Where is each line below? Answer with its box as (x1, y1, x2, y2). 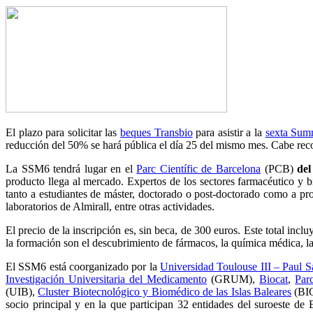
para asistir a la (192, 126, 265, 139)
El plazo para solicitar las (6, 126, 120, 139)
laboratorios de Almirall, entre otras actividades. (6, 201, 214, 213)
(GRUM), (207, 273, 260, 286)
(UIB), (6, 286, 38, 298)
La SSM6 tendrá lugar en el (6, 163, 137, 175)
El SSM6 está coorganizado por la (6, 261, 161, 273)
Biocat (259, 273, 289, 286)
